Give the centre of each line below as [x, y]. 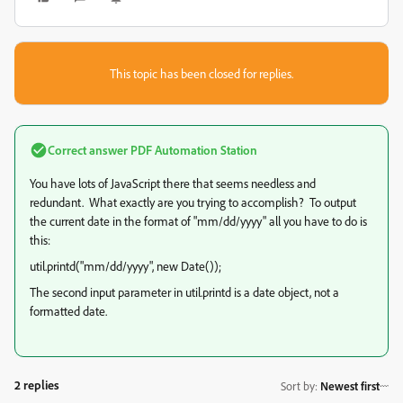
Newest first [350, 385]
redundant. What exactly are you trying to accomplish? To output [193, 202]
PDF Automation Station [193, 150]
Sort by [298, 385]
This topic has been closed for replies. [201, 74]
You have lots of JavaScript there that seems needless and [173, 184]
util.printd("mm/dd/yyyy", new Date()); [125, 266]
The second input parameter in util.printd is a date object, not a [184, 292]
